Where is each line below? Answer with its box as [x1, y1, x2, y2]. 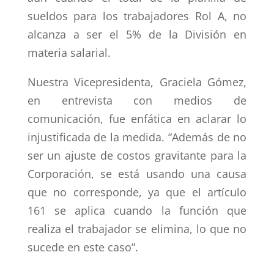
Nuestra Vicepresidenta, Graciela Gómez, [27, 75, 247, 89]
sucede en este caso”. [27, 240, 138, 254]
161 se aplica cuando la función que [27, 203, 247, 218]
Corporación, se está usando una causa [27, 166, 247, 181]
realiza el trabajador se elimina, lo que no [27, 221, 247, 236]
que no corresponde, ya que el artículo [27, 185, 247, 199]
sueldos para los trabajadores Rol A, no [27, 9, 247, 23]
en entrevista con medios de [27, 93, 247, 108]
